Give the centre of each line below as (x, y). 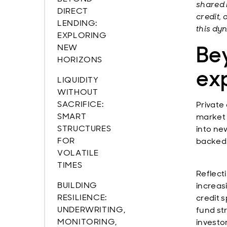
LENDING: (78, 23)
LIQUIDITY (78, 80)
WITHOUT (78, 92)
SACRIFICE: (81, 104)
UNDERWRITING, (91, 210)
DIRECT (73, 11)
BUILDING (78, 185)
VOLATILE (78, 153)
